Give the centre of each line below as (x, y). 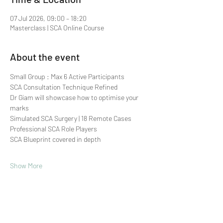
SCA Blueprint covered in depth (56, 139)
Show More (26, 166)
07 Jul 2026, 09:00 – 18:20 (48, 18)
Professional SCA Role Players (54, 129)
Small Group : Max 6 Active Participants (68, 76)
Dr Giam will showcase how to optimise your (75, 97)
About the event (45, 57)
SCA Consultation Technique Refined (64, 87)
